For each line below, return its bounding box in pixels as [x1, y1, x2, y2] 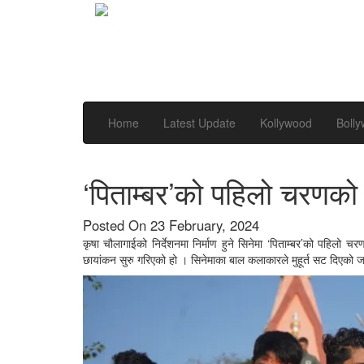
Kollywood [260, 115, 312, 131]
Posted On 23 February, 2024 [83, 215, 259, 235]
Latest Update [163, 115, 236, 131]
